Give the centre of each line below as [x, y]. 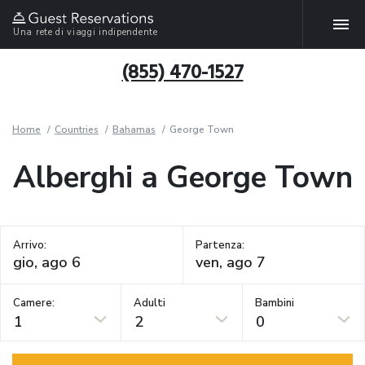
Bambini [275, 303]
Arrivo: [30, 245]
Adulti [150, 303]
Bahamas [134, 130]
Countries [77, 130]
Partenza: [220, 245]
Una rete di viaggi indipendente [86, 32]
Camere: [34, 303]
